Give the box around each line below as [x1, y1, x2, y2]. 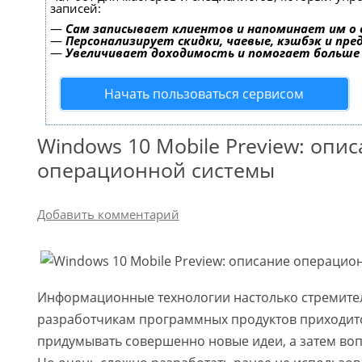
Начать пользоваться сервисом [104, 84, 305, 103]
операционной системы [36, 155, 275, 183]
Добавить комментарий [36, 205, 179, 222]
